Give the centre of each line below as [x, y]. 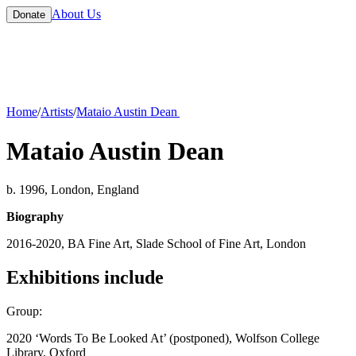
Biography [35, 216]
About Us [76, 14]
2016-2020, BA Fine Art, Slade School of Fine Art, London [156, 243]
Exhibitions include [85, 277]
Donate [29, 15]
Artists [57, 112]
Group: [24, 311]
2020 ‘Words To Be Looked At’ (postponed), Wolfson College [163, 338]
